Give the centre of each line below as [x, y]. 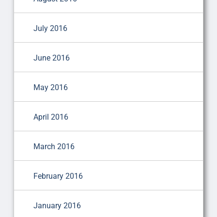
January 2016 [57, 205]
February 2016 [58, 176]
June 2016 [51, 58]
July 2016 [50, 28]
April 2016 [51, 117]
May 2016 [50, 87]
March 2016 [54, 146]
